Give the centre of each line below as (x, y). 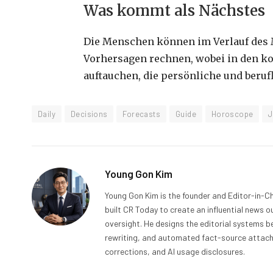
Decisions (89, 114)
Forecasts (141, 114)
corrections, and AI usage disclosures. (175, 251)
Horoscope (232, 114)
